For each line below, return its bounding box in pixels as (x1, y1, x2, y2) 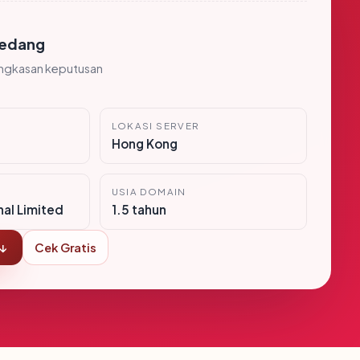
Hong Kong (111, 136, 178, 151)
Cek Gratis (35, 240, 96, 255)
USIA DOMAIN (111, 186, 186, 198)
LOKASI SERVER (111, 120, 200, 132)
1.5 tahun (111, 202, 166, 217)
